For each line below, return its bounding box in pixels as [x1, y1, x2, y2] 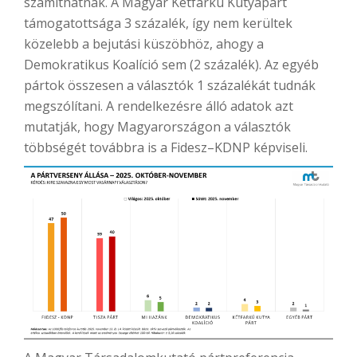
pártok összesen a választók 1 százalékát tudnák [24, 76, 316, 94]
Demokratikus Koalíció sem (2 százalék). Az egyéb [24, 56, 319, 73]
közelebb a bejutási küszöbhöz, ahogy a [24, 35, 264, 53]
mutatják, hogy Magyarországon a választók [24, 118, 291, 135]
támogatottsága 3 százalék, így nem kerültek [24, 14, 292, 32]
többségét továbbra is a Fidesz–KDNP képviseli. [24, 139, 308, 156]
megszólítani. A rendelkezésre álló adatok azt [24, 97, 293, 115]
